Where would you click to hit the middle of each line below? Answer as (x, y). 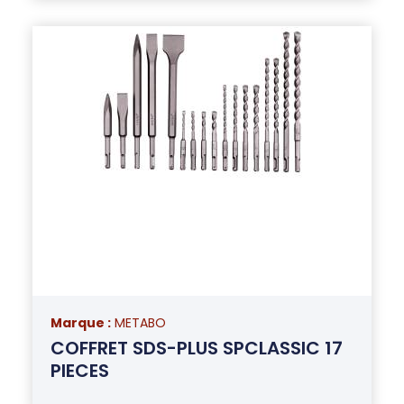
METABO (140, 322)
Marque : (80, 322)
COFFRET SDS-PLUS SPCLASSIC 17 (196, 348)
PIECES (79, 370)
